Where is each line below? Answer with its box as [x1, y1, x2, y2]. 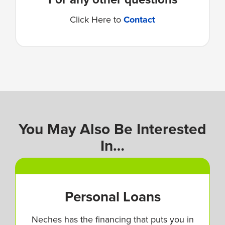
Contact [124, 13, 155, 26]
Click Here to [70, 13, 124, 26]
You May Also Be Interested [19, 118, 206, 140]
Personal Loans [64, 186, 161, 207]
